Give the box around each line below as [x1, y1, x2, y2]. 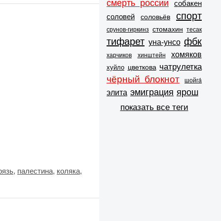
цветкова [127, 63, 156, 71]
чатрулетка [159, 62, 202, 72]
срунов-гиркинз [107, 26, 149, 33]
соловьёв [141, 12, 170, 21]
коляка [57, 167, 80, 176]
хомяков [171, 50, 202, 59]
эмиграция [130, 87, 174, 97]
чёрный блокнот [107, 74, 180, 84]
